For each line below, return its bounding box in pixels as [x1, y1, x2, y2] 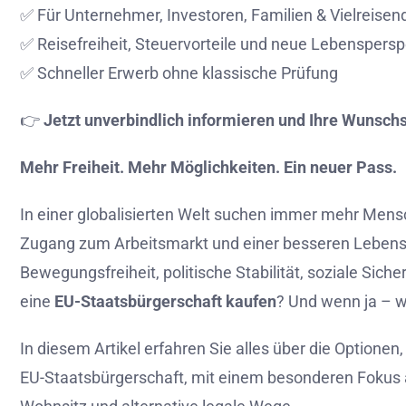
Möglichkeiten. [170, 158, 284, 177]
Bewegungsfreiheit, [20, 263, 163, 282]
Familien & [251, 5, 330, 24]
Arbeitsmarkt [114, 234, 212, 253]
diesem [37, 339, 94, 358]
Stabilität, [236, 263, 307, 282]
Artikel [94, 339, 144, 358]
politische [163, 263, 236, 282]
